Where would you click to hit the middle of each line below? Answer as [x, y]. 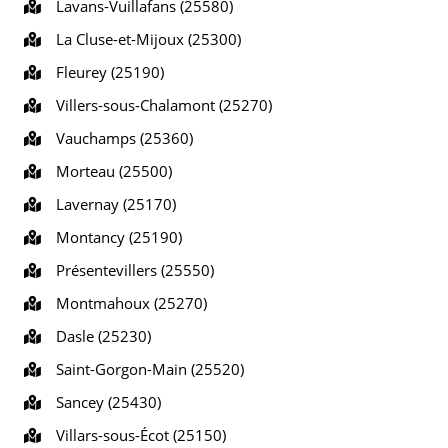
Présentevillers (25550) [131, 270]
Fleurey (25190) [106, 72]
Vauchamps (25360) [120, 138]
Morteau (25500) [110, 171]
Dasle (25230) [99, 336]
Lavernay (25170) [112, 204]
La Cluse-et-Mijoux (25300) [144, 39]
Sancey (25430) [104, 402]
